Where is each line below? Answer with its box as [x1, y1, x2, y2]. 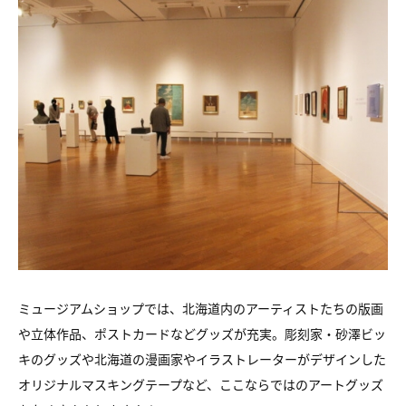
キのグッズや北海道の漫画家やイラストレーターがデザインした [18, 350, 386, 368]
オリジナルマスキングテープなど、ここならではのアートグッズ [18, 375, 383, 393]
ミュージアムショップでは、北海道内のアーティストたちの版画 [18, 299, 383, 317]
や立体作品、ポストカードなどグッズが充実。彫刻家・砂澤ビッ [18, 324, 386, 343]
